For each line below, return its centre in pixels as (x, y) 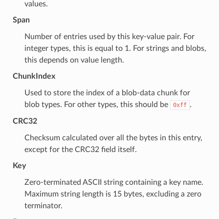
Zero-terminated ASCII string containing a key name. (114, 182)
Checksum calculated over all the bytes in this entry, (113, 138)
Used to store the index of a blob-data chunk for (107, 93)
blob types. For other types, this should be (97, 104)
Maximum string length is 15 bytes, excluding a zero (113, 194)
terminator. (43, 206)
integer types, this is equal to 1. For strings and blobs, (115, 48)
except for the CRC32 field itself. (80, 149)
